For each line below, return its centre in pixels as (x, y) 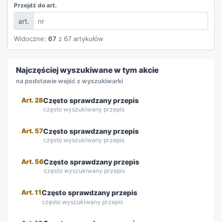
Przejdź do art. (35, 6)
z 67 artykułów (80, 39)
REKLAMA (201, 57)
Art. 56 (32, 161)
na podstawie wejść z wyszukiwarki (69, 81)
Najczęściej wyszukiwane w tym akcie (87, 70)
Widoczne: (31, 39)
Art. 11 (31, 193)
